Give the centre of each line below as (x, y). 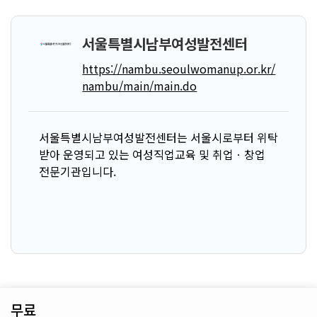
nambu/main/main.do (140, 86)
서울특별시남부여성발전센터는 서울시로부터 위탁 (158, 137)
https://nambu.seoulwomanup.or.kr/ (179, 69)
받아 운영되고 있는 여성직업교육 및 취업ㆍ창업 (152, 154)
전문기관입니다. (77, 171)
